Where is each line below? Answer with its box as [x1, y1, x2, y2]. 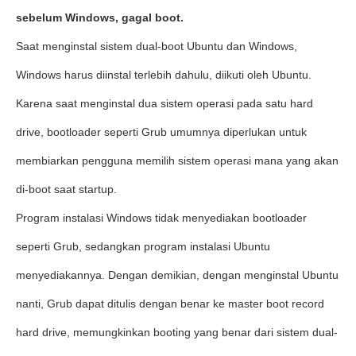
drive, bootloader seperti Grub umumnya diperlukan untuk [16, 126, 307, 138]
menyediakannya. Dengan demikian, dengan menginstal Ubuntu [16, 269, 339, 281]
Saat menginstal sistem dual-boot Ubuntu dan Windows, [16, 40, 297, 52]
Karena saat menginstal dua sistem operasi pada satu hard [16, 97, 313, 110]
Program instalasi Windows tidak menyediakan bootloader [16, 211, 307, 224]
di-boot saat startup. [16, 183, 117, 195]
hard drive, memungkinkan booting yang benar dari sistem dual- [16, 326, 338, 339]
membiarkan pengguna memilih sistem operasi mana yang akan [16, 154, 339, 167]
